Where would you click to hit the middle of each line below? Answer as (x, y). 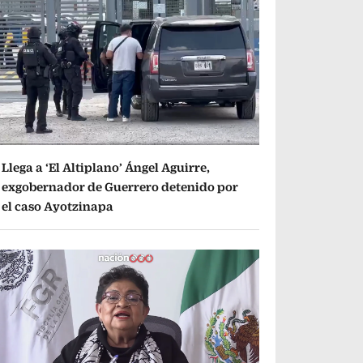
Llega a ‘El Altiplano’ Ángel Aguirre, (106, 167)
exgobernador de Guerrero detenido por (120, 186)
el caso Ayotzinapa (58, 206)
